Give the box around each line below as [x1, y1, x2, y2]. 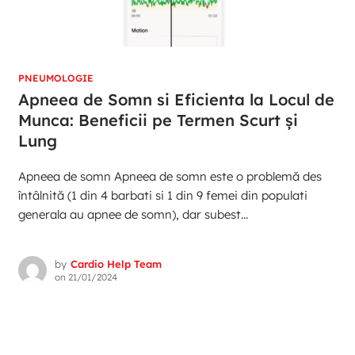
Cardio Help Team [70, 258, 162, 271]
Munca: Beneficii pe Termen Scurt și [17, 110, 298, 131]
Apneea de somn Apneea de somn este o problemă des [17, 169, 322, 185]
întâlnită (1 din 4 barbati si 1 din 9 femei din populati [17, 188, 307, 204]
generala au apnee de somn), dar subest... [17, 207, 248, 223]
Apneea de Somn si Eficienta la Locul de [17, 90, 334, 110]
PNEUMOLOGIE [17, 72, 94, 85]
